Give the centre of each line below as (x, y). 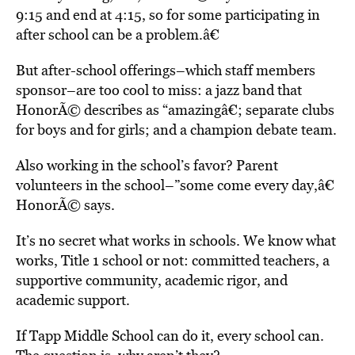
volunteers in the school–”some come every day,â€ (175, 185)
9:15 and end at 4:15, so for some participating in (168, 15)
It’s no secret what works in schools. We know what (176, 240)
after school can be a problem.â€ (118, 34)
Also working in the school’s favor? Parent (147, 165)
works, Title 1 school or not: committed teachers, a (173, 260)
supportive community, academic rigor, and (152, 280)
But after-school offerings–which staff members (166, 70)
